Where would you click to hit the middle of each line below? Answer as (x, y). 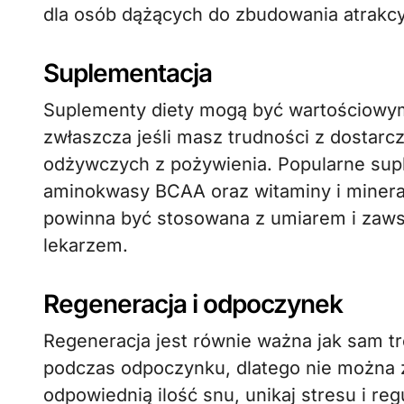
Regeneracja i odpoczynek (193, 304)
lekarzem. (86, 245)
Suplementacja (128, 73)
